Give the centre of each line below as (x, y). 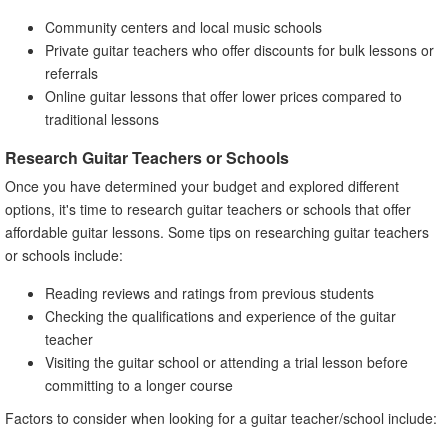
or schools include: (64, 254)
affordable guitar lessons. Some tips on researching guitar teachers (217, 231)
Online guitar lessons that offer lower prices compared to (223, 95)
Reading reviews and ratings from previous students (209, 292)
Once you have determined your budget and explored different (202, 185)
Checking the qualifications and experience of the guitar (220, 315)
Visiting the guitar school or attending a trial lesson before (226, 361)
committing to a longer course (139, 384)
